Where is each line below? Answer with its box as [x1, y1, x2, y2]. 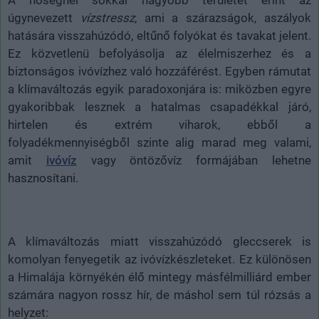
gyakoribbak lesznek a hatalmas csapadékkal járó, [8, 100, 311, 115]
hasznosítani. [8, 171, 78, 186]
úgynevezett [8, 11, 80, 26]
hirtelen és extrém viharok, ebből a [8, 117, 311, 132]
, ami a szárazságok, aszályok [134, 11, 312, 26]
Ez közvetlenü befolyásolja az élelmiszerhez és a [8, 46, 311, 61]
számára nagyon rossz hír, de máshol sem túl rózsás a [8, 288, 311, 303]
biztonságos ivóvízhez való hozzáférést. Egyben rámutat [8, 64, 311, 79]
